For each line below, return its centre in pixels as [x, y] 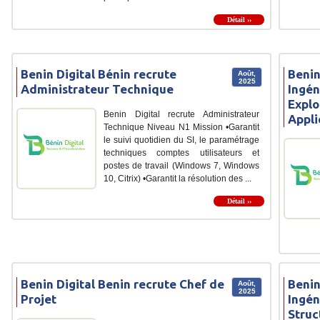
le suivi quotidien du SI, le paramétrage [181, 140]
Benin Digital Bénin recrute [99, 74]
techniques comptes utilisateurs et [181, 153]
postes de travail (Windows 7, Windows [181, 166]
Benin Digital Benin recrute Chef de [122, 284]
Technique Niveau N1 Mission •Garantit [181, 127]
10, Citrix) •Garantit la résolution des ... [177, 179]
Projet [39, 299]
